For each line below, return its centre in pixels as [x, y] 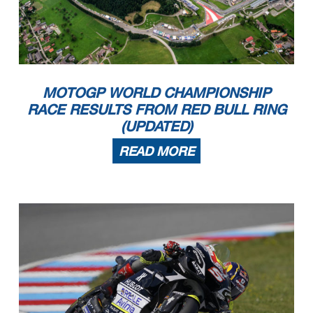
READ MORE [156, 151]
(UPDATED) [156, 125]
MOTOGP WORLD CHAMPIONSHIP [156, 92]
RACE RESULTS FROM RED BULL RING [156, 109]
